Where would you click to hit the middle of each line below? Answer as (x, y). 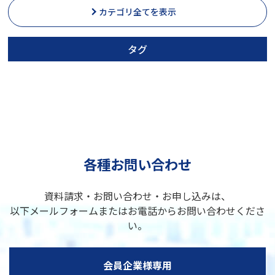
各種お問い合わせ (137, 164)
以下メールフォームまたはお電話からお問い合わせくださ (137, 211)
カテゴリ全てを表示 (137, 12)
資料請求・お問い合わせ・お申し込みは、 (137, 196)
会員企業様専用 (137, 265)
